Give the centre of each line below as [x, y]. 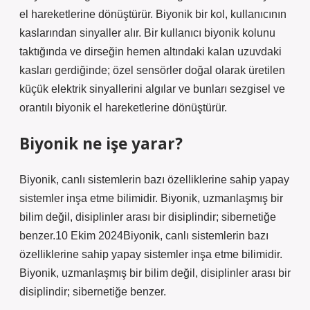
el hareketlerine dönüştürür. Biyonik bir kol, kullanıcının [153, 14]
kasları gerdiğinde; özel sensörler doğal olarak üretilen [152, 70]
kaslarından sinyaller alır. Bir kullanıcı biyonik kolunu [147, 33]
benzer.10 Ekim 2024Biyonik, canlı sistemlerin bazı [144, 236]
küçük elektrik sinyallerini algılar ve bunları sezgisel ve [152, 89]
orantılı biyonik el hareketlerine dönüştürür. [123, 108]
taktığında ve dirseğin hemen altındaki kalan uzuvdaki [151, 52]
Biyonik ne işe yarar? [101, 144]
